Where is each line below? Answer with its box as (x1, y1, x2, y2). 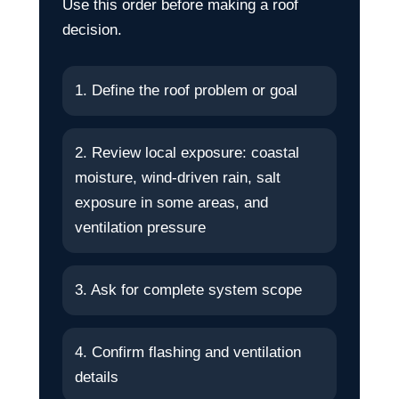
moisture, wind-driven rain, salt (75, 168, 281, 186)
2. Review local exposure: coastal (75, 143, 299, 161)
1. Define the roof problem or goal (75, 81, 297, 99)
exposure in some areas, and (75, 193, 268, 211)
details (75, 368, 118, 386)
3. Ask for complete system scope (75, 281, 302, 298)
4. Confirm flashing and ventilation (75, 343, 301, 361)
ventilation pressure (75, 218, 206, 236)
